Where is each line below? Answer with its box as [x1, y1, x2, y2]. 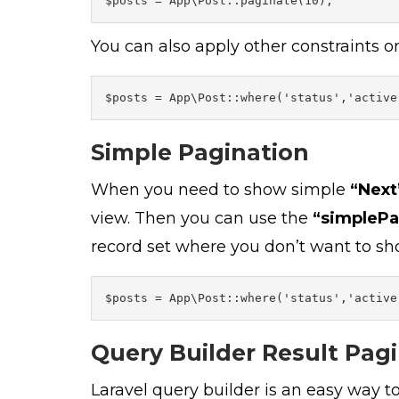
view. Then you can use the [91, 208, 313, 228]
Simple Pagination [91, 138, 309, 166]
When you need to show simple [91, 179, 350, 199]
